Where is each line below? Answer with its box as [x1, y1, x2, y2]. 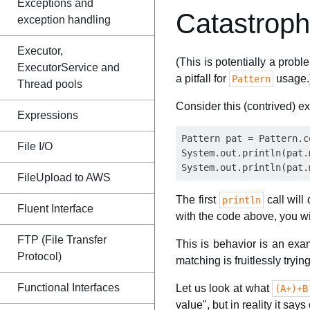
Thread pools [17, 78, 82, 90]
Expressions [17, 109, 78, 121]
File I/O [17, 140, 53, 152]
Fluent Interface [17, 203, 93, 215]
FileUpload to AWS [17, 172, 111, 183]
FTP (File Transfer [17, 234, 107, 246]
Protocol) [17, 250, 62, 262]
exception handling [17, 14, 111, 26]
